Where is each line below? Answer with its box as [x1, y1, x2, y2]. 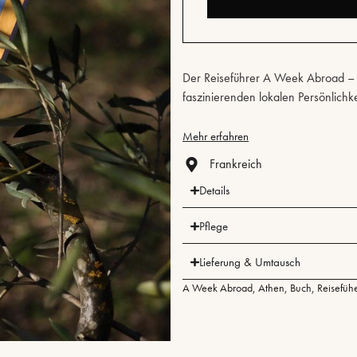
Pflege [198, 218, 228, 235]
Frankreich [209, 155, 262, 173]
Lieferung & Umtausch [198, 254, 300, 271]
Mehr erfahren [182, 128, 249, 145]
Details [198, 182, 229, 199]
